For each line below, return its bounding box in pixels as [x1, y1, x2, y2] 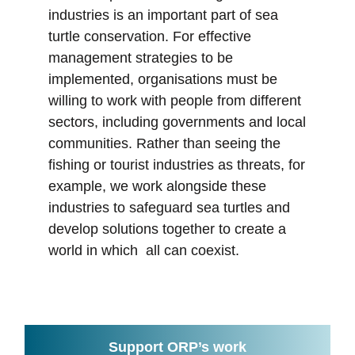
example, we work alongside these [48, 178, 266, 195]
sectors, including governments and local [48, 114, 306, 131]
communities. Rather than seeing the [48, 136, 281, 152]
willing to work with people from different [48, 93, 301, 109]
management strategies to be [48, 50, 233, 67]
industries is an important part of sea [48, 7, 278, 24]
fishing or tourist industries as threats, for [48, 157, 305, 174]
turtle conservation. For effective [48, 29, 251, 45]
